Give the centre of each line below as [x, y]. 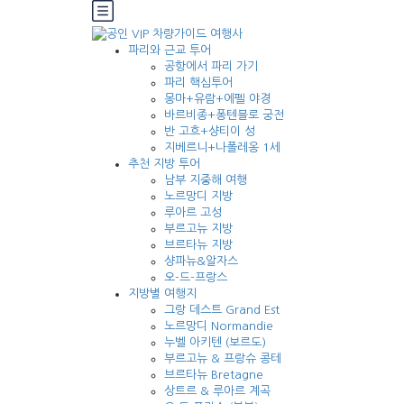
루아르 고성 [193, 213]
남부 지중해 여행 [206, 180]
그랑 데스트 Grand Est [222, 310]
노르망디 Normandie [219, 326]
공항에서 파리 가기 [211, 67]
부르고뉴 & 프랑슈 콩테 [223, 359]
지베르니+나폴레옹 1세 [222, 148]
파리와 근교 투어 [170, 50]
